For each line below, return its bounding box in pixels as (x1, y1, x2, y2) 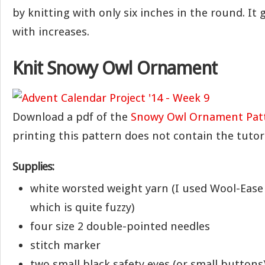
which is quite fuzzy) (30, 201, 134, 214)
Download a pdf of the (12, 110, 131, 124)
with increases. (12, 25, 89, 38)
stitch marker (30, 238, 101, 252)
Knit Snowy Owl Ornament (12, 57, 217, 79)
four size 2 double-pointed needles (30, 219, 210, 233)
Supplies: (12, 160, 54, 173)
